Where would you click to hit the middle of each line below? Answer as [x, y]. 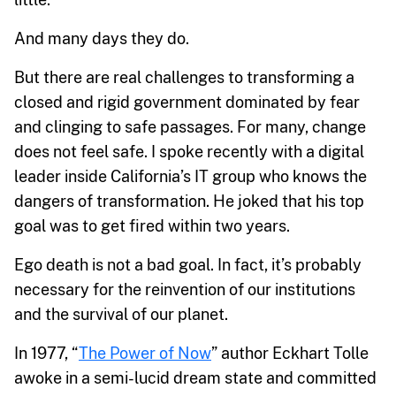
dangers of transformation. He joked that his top [189, 201]
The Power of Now [145, 353]
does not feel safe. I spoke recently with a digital [189, 151]
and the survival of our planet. [121, 314]
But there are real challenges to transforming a [184, 77]
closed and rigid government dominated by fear [187, 102]
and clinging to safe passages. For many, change [190, 126]
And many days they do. [102, 38]
